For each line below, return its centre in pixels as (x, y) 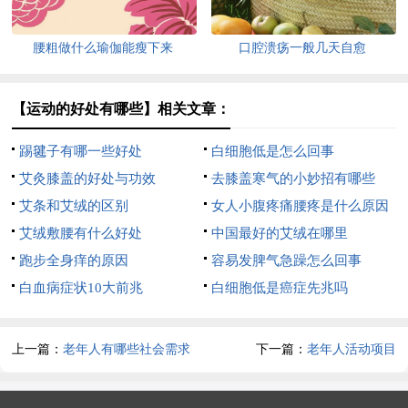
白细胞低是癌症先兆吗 (279, 287)
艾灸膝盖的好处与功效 (88, 178)
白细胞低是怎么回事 (272, 151)
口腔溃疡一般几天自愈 (303, 47)
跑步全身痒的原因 (74, 260)
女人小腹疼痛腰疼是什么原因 (300, 205)
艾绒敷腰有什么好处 (81, 233)
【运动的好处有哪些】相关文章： (122, 108)
